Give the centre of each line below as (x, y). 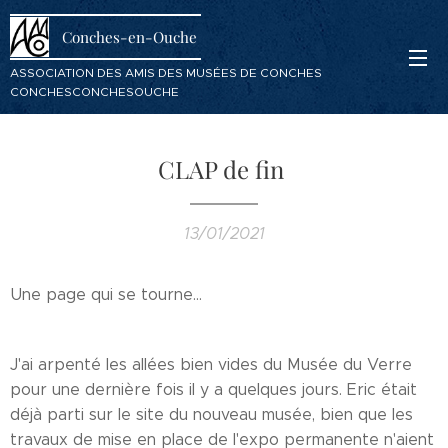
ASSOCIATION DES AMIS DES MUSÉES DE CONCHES (166, 72)
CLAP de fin (224, 169)
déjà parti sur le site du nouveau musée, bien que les (211, 414)
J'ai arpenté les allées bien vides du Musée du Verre (211, 364)
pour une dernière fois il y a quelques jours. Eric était (213, 389)
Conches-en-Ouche (129, 36)
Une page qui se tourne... (106, 294)
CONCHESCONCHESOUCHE (94, 91)
